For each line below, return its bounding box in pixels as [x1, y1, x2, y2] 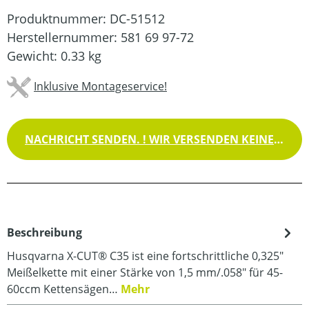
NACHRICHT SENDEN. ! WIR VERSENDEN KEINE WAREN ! [274, 131, 283, 147]
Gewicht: [7, 47, 61, 64]
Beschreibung [7, 224, 82, 240]
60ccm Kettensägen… [7, 281, 121, 297]
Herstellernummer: [7, 28, 121, 46]
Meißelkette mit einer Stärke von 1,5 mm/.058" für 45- [7, 264, 283, 280]
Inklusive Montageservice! [34, 78, 167, 94]
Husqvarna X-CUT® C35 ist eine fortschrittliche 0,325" [7, 248, 283, 263]
